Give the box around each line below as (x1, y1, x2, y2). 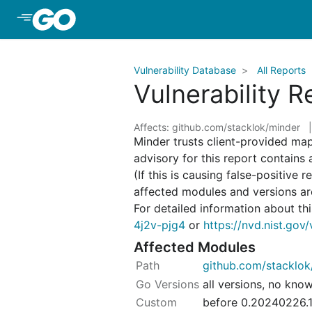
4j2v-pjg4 (134, 218, 185, 232)
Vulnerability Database (134, 64, 236, 76)
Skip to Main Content (78, 12, 191, 26)
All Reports (257, 64, 306, 76)
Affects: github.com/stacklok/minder (134, 121, 303, 133)
